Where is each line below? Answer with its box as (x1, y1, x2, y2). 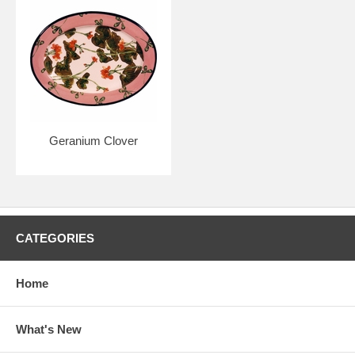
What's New (16, 322, 82, 336)
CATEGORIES (16, 231, 94, 245)
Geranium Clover (48, 133, 138, 147)
